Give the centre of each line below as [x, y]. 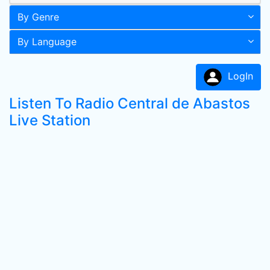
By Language [47, 42]
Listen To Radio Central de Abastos [130, 103]
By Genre [38, 17]
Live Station [50, 120]
